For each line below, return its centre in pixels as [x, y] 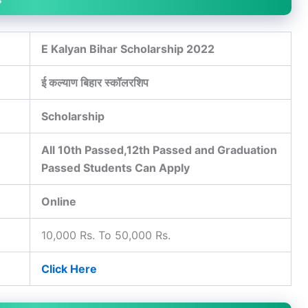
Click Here [69, 269]
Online [59, 202]
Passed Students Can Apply [115, 168]
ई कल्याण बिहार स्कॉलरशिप [95, 83]
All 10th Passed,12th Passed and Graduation [159, 150]
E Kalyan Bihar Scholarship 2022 [128, 49]
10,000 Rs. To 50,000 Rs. [106, 235]
